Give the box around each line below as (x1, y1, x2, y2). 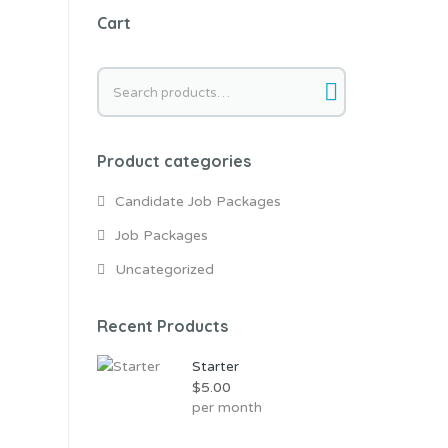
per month (191, 399, 262, 417)
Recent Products (96, 316, 228, 337)
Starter (191, 358, 239, 376)
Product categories (96, 151, 251, 172)
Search (97, 68, 148, 87)
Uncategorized (114, 261, 214, 279)
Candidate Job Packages (114, 193, 281, 211)
